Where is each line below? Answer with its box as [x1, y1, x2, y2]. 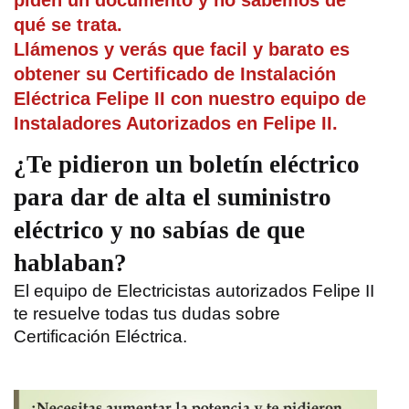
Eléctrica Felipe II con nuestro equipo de [14, 89, 366, 110]
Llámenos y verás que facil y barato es [14, 39, 350, 60]
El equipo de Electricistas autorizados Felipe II [14, 281, 374, 301]
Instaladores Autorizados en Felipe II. [14, 113, 338, 134]
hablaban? [14, 249, 127, 278]
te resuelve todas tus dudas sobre [14, 304, 280, 324]
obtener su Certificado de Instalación [14, 64, 336, 85]
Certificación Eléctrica [14, 327, 183, 347]
